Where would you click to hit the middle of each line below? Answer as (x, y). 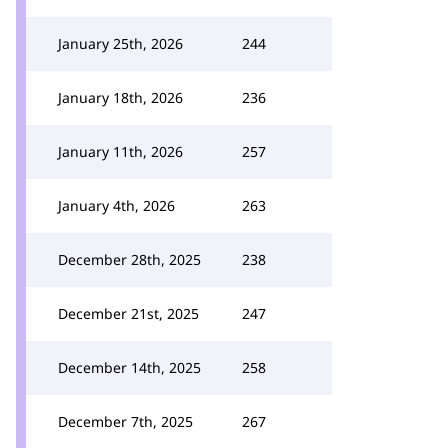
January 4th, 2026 (116, 205)
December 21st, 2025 (128, 313)
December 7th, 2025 (125, 421)
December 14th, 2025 (129, 367)
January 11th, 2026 (120, 151)
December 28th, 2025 (129, 259)
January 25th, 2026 (120, 43)
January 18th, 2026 (120, 97)
